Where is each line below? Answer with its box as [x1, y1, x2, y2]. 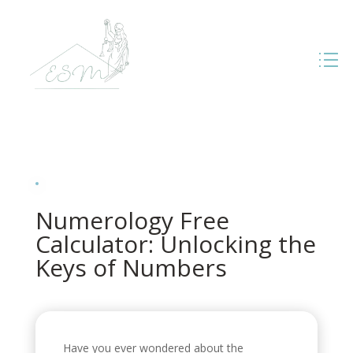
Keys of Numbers [35, 251, 227, 284]
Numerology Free [35, 203, 229, 236]
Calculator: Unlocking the [35, 227, 316, 260]
